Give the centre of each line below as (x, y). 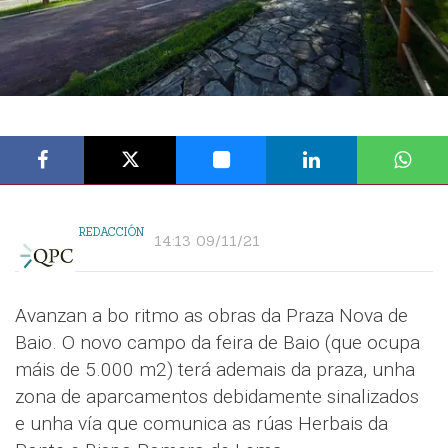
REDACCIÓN (111, 232)
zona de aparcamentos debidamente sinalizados (217, 396)
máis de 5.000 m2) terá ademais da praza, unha (215, 369)
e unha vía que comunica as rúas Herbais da (201, 423)
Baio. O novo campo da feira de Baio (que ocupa (217, 342)
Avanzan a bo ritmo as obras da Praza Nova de (211, 315)
